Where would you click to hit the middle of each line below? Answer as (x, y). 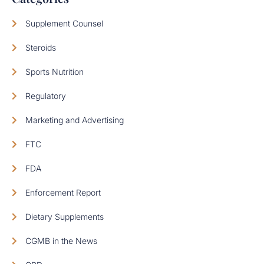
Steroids (41, 47)
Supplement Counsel (64, 23)
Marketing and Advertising (75, 120)
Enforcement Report (63, 192)
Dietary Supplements (65, 216)
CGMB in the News (61, 240)
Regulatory (46, 95)
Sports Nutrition (55, 71)
